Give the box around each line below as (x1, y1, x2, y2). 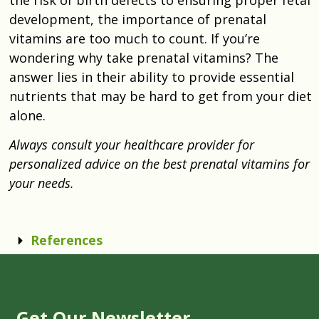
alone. (9, 106, 46, 124)
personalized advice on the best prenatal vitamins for (9, 155, 310, 172)
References (31, 231, 103, 249)
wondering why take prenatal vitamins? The (9, 48, 278, 66)
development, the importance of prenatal (9, 10, 266, 28)
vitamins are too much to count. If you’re (9, 29, 260, 47)
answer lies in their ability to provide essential (9, 68, 294, 85)
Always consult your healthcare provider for (9, 135, 254, 153)
